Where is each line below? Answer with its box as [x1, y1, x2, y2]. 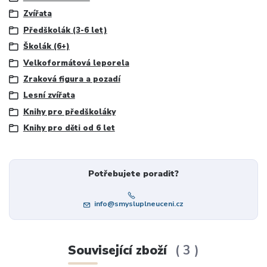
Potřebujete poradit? [88, 167, 179, 179]
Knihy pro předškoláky [23, 106, 116, 117]
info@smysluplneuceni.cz [94, 199, 184, 209]
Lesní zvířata [23, 90, 75, 101]
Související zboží [67, 242, 170, 259]
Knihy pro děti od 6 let [23, 123, 115, 134]
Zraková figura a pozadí [23, 73, 120, 85]
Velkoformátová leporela [23, 57, 129, 69]
